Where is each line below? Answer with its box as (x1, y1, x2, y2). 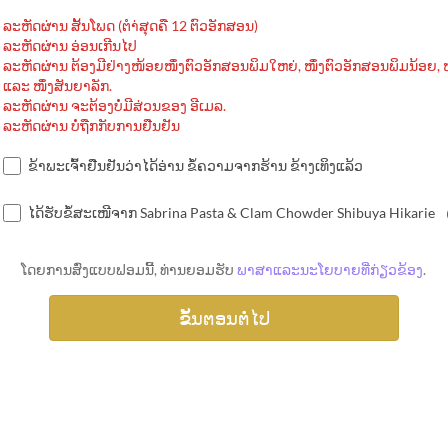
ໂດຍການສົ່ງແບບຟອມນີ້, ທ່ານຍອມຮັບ (21, 261, 238, 278)
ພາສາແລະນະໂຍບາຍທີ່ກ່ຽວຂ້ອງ (237, 261, 424, 278)
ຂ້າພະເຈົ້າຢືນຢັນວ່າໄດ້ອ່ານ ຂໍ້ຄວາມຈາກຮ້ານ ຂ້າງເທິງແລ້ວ (27, 157, 363, 174)
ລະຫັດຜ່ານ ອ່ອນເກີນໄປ (2, 37, 137, 54)
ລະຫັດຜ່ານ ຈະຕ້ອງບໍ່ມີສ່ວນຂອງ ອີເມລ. (2, 97, 226, 114)
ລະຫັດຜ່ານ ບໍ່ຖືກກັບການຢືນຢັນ (2, 117, 180, 134)
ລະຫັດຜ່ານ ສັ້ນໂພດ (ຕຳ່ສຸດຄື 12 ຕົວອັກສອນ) (2, 17, 258, 34)
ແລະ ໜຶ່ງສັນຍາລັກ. (2, 77, 112, 94)
